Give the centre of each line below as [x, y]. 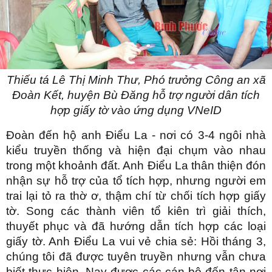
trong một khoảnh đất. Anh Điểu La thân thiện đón [136, 165]
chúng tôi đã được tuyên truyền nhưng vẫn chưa [136, 256]
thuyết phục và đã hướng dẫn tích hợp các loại [136, 226]
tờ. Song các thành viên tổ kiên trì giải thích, [136, 211]
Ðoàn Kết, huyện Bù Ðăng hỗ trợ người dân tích [136, 95]
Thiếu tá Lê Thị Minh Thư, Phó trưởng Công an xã [136, 80]
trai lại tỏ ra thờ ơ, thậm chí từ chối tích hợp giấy [136, 195]
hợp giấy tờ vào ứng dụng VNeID [136, 110]
